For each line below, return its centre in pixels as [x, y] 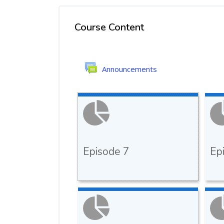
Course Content [109, 27]
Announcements [129, 69]
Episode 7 [106, 152]
